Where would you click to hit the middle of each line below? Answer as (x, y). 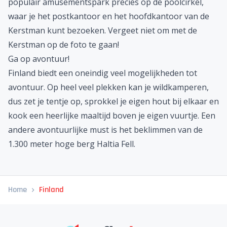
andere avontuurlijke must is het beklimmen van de (105, 129)
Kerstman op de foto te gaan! (64, 44)
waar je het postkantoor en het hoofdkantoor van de (109, 16)
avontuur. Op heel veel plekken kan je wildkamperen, (108, 87)
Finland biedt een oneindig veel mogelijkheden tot (103, 73)
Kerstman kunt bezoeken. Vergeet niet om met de (103, 30)
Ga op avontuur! (39, 59)
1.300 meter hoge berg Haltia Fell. (72, 144)
